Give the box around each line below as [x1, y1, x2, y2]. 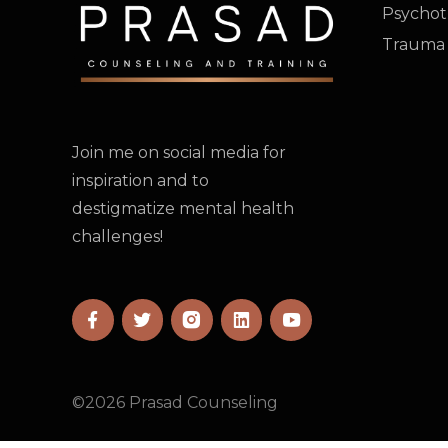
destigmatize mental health [72, 198, 294, 218]
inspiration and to [72, 170, 209, 190]
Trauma [382, 34, 445, 54]
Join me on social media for [72, 142, 286, 162]
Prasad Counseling [125, 392, 278, 412]
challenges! [72, 226, 163, 246]
